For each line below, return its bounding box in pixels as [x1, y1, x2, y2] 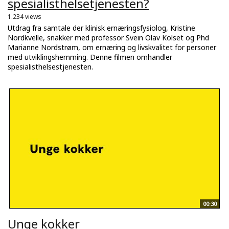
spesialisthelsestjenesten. [8, 62, 93, 72]
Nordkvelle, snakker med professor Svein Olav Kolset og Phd [8, 33, 209, 43]
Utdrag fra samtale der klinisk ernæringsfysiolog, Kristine [8, 23, 195, 33]
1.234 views [8, 12, 41, 21]
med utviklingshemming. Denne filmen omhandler [8, 52, 172, 62]
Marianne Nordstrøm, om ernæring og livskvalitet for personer [8, 42, 216, 53]
